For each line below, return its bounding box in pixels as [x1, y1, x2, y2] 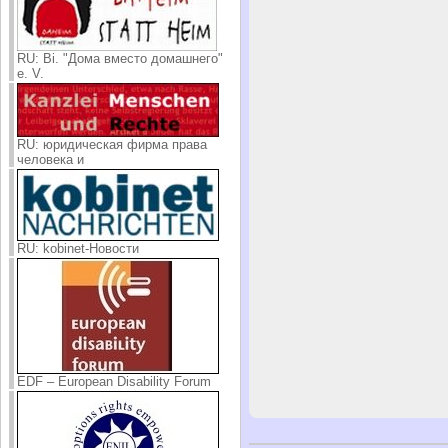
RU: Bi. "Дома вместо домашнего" [17, 50, 223, 66]
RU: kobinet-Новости [17, 240, 139, 256]
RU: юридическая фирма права [17, 136, 207, 152]
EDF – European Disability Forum [17, 373, 211, 389]
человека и [17, 151, 84, 167]
